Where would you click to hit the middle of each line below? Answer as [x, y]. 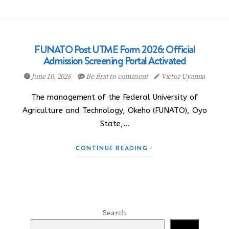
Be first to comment [117, 77]
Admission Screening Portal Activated [114, 61]
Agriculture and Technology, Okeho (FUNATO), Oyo [114, 110]
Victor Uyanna [183, 77]
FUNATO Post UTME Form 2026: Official [114, 50]
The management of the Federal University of [114, 97]
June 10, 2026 [51, 77]
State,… [114, 124]
